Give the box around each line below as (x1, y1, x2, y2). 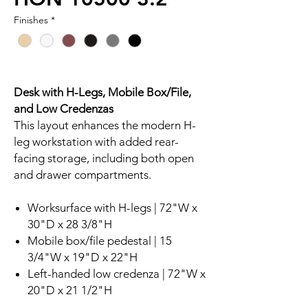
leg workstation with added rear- (14, 135, 179, 149)
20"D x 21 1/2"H (27, 283, 112, 298)
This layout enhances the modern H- (14, 118, 196, 133)
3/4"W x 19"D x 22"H (27, 250, 137, 265)
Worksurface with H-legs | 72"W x (27, 201, 197, 215)
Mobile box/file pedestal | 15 (27, 234, 172, 248)
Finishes (14, 14, 48, 26)
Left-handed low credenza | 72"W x (27, 267, 206, 281)
